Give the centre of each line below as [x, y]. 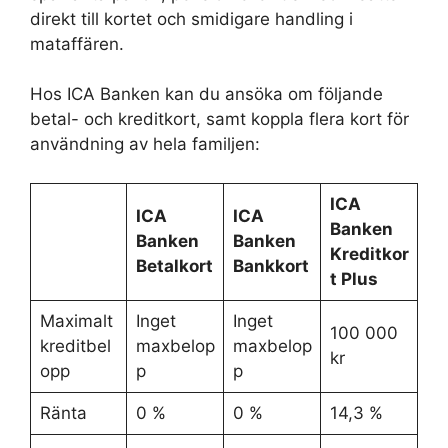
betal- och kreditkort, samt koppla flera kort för [219, 119]
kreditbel [75, 345]
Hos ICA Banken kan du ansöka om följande [206, 94]
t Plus [353, 278]
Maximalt [76, 320]
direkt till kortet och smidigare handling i [191, 18]
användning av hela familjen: [145, 144]
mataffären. [77, 43]
